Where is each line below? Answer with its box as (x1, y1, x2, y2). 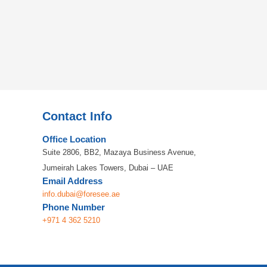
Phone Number (42, 201, 105, 212)
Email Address (42, 175, 103, 186)
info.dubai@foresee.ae (42, 189, 120, 198)
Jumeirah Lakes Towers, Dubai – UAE (42, 163, 173, 172)
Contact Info (42, 109, 112, 123)
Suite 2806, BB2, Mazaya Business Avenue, (42, 147, 196, 157)
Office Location (42, 133, 106, 144)
